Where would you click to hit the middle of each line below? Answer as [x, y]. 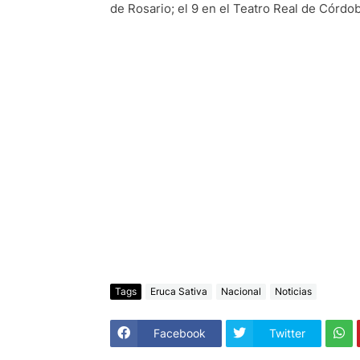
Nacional [241, 292]
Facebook [180, 333]
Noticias [293, 292]
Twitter [287, 333]
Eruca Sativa [179, 292]
